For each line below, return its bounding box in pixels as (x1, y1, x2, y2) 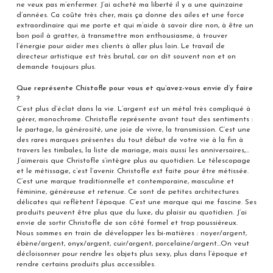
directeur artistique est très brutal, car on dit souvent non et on (16, 53, 236, 61)
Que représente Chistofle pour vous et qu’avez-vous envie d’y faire (16, 85, 253, 93)
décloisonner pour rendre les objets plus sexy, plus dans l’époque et (16, 250, 247, 258)
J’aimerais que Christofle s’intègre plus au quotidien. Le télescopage (16, 157, 250, 165)
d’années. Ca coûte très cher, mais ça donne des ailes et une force (16, 12, 244, 19)
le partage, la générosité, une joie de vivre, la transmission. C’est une (16, 126, 250, 134)
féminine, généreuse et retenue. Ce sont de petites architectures (16, 188, 239, 196)
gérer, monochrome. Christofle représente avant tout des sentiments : (16, 116, 253, 124)
